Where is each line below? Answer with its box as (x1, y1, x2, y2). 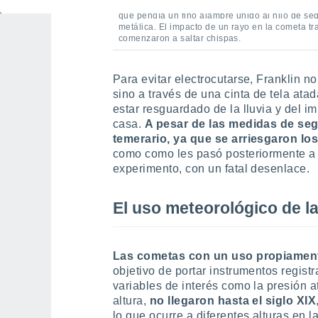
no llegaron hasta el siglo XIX (149, 295, 317, 307)
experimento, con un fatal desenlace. (113, 163, 310, 175)
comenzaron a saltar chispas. (119, 33, 241, 43)
